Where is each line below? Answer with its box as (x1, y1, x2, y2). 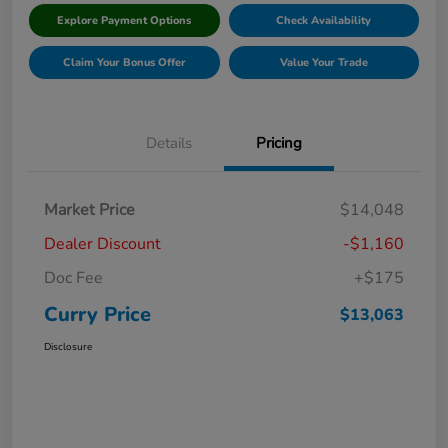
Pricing (256, 133, 302, 154)
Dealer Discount (44, 233, 161, 256)
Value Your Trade (279, 55, 368, 71)
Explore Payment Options (57, 13, 192, 29)
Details (146, 133, 192, 154)
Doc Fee (44, 267, 103, 290)
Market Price (44, 199, 135, 222)
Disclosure (44, 340, 92, 355)
